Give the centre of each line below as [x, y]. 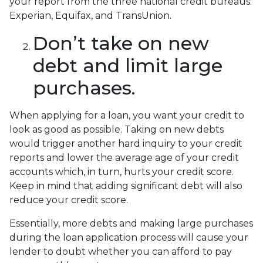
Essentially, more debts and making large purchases [131, 224]
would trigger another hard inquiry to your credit [126, 144]
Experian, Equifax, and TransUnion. [90, 16]
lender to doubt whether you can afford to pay [121, 252]
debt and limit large [128, 66]
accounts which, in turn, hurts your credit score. [122, 172]
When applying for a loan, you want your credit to [127, 116]
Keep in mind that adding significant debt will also [126, 186]
